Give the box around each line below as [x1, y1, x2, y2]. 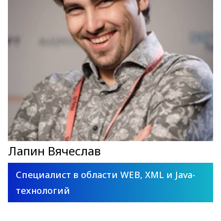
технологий [16, 184, 70, 196]
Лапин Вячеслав [8, 143, 101, 159]
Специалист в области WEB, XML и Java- [16, 169, 195, 181]
